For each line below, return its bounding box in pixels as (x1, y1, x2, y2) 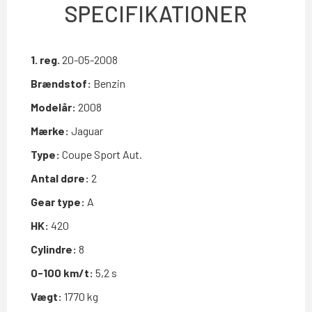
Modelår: (31, 100, 76, 114)
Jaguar (69, 123, 103, 137)
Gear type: (31, 194, 85, 208)
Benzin (91, 76, 125, 90)
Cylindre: (31, 242, 77, 256)
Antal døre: (31, 171, 89, 185)
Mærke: (31, 123, 69, 137)
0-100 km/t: (31, 265, 93, 279)
